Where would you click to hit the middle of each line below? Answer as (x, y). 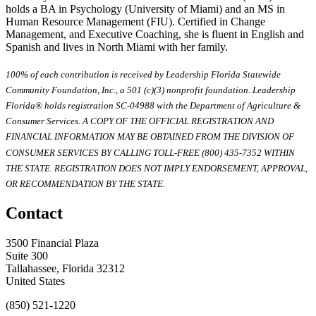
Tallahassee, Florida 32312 (65, 268)
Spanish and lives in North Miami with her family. (117, 47)
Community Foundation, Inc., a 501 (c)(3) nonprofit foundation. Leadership (151, 90)
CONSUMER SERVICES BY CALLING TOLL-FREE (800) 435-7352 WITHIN (150, 152)
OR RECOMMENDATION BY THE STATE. (85, 184)
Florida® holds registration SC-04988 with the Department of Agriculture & (153, 106)
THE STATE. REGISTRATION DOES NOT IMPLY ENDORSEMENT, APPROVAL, (157, 168)
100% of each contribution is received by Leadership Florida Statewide (143, 74)
